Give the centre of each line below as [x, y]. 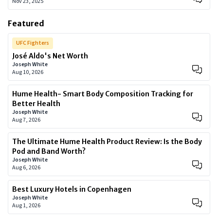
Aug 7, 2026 [26, 120]
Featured [26, 23]
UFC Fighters [33, 43]
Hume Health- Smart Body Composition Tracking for [103, 94]
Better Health [36, 104]
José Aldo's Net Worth [50, 56]
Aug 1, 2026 [26, 206]
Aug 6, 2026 [26, 168]
